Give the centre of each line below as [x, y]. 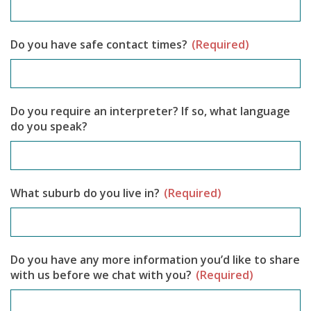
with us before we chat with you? [101, 275]
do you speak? [49, 126]
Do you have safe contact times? [99, 44]
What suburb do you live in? [85, 193]
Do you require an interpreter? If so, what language [150, 111]
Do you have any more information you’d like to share [155, 260]
